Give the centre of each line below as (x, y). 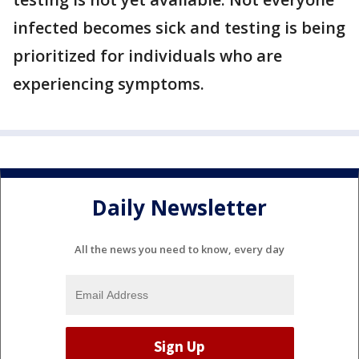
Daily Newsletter (179, 208)
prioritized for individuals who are (147, 56)
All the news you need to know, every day (179, 249)
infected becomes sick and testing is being (179, 28)
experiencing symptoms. (109, 84)
